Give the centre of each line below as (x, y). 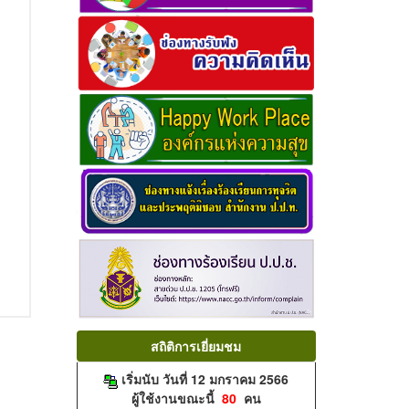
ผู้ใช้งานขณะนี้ (176, 398)
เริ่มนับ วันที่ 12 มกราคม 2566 (205, 379)
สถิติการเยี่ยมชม (196, 346)
